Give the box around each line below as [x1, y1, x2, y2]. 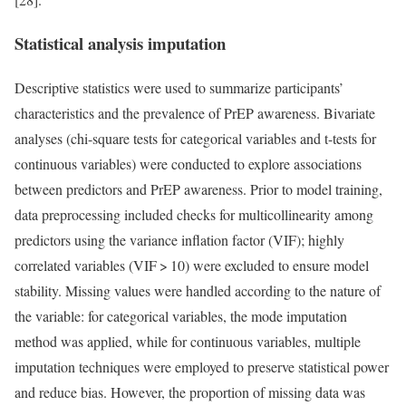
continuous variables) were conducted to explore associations [14, 154, 362, 174]
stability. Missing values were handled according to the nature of [14, 281, 381, 301]
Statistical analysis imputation [14, 31, 226, 56]
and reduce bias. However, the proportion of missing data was [14, 382, 365, 402]
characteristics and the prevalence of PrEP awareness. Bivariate [14, 103, 375, 123]
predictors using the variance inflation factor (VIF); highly [14, 230, 344, 250]
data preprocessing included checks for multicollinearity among [14, 205, 373, 225]
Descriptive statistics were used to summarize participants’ [14, 78, 343, 98]
